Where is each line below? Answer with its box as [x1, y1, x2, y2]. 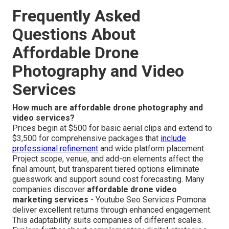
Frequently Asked [12, 6, 141, 26]
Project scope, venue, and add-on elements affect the [12, 154, 203, 164]
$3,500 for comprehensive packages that [12, 133, 161, 144]
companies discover [12, 185, 87, 195]
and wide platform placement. [98, 144, 205, 154]
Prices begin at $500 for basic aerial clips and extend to [12, 123, 212, 133]
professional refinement [12, 144, 98, 154]
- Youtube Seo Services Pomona [88, 195, 206, 205]
